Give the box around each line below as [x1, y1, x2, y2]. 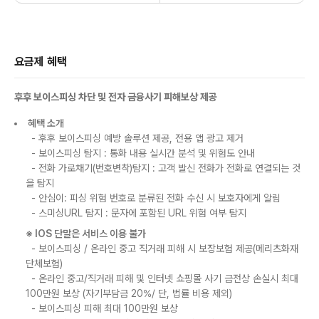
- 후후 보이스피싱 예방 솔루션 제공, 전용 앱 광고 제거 [26, 132, 244, 144]
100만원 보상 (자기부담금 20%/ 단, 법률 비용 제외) [26, 288, 232, 299]
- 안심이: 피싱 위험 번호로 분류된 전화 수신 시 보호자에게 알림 [26, 192, 281, 204]
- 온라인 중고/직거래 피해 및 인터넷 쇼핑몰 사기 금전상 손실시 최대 [26, 273, 298, 284]
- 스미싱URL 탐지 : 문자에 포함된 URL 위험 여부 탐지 [26, 207, 246, 219]
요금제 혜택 [14, 55, 67, 68]
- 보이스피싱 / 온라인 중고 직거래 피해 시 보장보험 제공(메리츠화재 [26, 243, 298, 254]
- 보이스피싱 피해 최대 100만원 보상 [26, 303, 178, 314]
